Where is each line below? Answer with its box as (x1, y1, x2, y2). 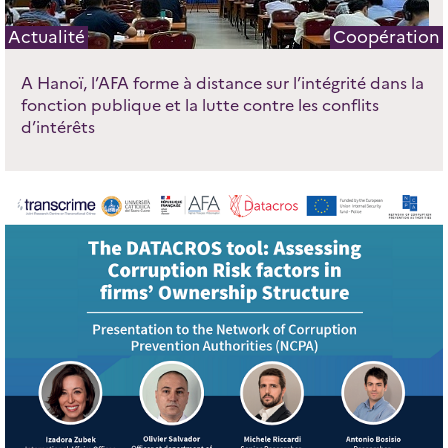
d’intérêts (20, 118, 95, 138)
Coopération (333, 27, 441, 48)
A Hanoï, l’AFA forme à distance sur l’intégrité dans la (20, 74, 424, 94)
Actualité (7, 27, 85, 48)
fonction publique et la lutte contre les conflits (20, 96, 379, 116)
